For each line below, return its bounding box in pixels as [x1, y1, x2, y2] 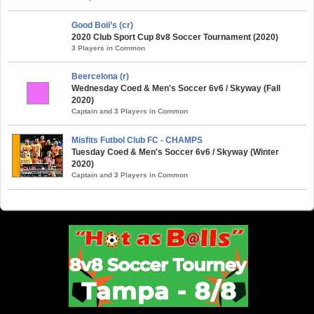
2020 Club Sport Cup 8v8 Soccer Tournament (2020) [71, 32, 278, 42]
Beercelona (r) [71, 71, 129, 81]
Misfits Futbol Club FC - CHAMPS [71, 135, 203, 145]
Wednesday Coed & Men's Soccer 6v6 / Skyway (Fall [71, 83, 280, 93]
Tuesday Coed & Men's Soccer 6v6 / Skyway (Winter [71, 146, 279, 157]
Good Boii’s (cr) [71, 20, 133, 30]
